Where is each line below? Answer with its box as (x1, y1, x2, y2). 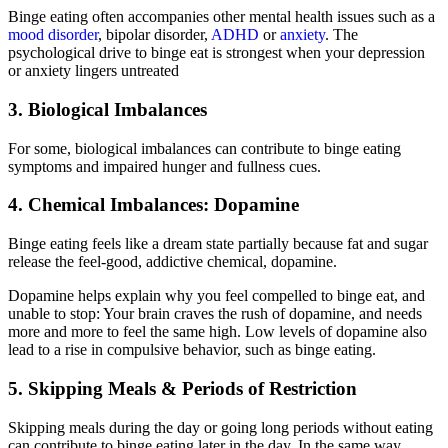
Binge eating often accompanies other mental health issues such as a (8, 8, 435, 26)
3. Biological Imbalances (8, 98, 212, 120)
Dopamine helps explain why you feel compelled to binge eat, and (8, 287, 425, 305)
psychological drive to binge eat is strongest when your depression (8, 44, 425, 62)
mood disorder (8, 26, 98, 44)
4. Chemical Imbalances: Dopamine (8, 194, 304, 216)
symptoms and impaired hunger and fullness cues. (8, 157, 325, 175)
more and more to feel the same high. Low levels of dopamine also (8, 323, 427, 341)
